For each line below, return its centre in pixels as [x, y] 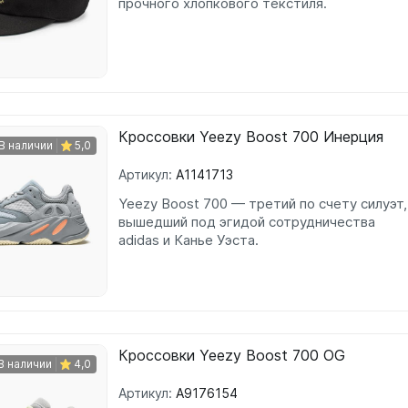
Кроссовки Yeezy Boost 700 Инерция [251, 137]
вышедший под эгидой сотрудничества [247, 222]
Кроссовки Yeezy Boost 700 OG [232, 355]
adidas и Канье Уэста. [189, 240]
